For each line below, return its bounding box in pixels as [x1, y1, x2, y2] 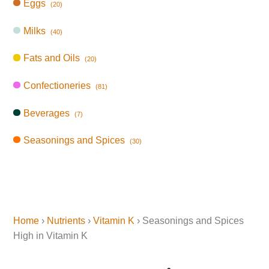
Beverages [23, 107, 70, 118]
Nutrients [47, 216, 86, 226]
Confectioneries [23, 80, 91, 91]
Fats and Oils [23, 53, 80, 64]
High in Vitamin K [13, 231, 88, 241]
